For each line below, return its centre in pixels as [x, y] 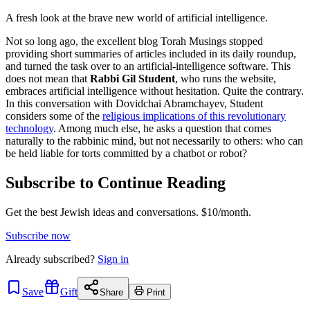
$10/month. [225, 212]
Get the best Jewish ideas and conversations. [102, 212]
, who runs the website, [226, 78]
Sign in [113, 259]
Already [25, 259]
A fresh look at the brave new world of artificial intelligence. [137, 17]
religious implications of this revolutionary [194, 116]
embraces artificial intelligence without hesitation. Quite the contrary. [155, 91]
